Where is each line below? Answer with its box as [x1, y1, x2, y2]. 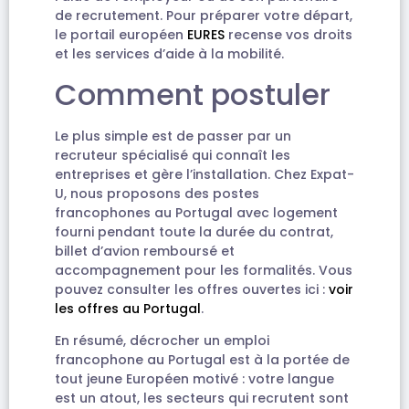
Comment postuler [55, 73, 330, 115]
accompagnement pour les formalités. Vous [55, 260, 352, 279]
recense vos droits [225, 26, 352, 45]
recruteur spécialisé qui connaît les [55, 145, 290, 164]
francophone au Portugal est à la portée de [55, 351, 350, 370]
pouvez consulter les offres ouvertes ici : [55, 279, 329, 299]
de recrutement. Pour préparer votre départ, [55, 6, 352, 26]
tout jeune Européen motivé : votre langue [55, 370, 334, 389]
